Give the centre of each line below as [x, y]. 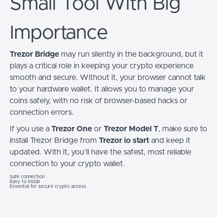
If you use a [31, 129]
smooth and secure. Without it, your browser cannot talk [108, 77]
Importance [59, 33]
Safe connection [27, 177]
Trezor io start [124, 140]
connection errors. [42, 112]
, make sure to [183, 129]
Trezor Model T [131, 129]
